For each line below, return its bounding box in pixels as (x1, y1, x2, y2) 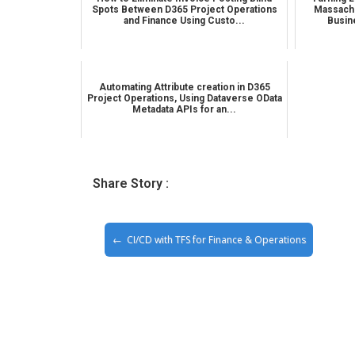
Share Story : (93, 175, 169, 191)
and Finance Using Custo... (124, 14, 246, 26)
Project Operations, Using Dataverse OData (86, 92, 282, 104)
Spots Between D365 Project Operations (91, 3, 277, 15)
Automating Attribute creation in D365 (98, 81, 270, 93)
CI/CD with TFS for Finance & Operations (126, 232, 306, 246)
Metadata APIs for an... (132, 103, 237, 115)
